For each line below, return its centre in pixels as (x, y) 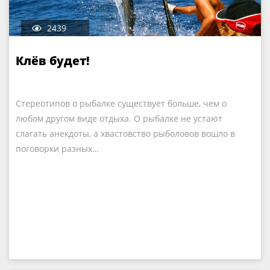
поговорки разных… (57, 149)
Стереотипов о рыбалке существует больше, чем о (121, 103)
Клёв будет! (53, 61)
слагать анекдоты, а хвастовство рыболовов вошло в (125, 133)
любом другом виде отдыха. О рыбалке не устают (119, 118)
